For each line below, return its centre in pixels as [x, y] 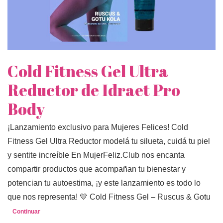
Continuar [26, 212]
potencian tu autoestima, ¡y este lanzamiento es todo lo [104, 183]
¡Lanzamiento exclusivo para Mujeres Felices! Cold [98, 127]
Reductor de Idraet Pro [94, 90]
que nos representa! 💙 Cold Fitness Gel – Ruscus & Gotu [109, 197]
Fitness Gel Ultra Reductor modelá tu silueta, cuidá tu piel [109, 141]
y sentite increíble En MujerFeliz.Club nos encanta [96, 155]
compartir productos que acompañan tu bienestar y [97, 169]
